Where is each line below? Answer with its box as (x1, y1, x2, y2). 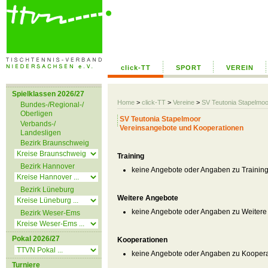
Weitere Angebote (117, 194, 178, 202)
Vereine (173, 99, 194, 106)
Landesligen (20, 129, 61, 137)
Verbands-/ (20, 120, 56, 128)
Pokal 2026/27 (12, 234, 60, 243)
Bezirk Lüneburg (20, 185, 74, 194)
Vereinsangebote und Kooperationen (120, 124, 243, 132)
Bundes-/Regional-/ (20, 100, 84, 109)
